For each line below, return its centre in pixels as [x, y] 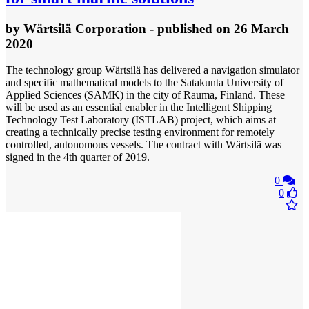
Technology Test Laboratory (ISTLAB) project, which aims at [141, 120]
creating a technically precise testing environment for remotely [140, 132]
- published [181, 28]
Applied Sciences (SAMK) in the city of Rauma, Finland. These [145, 95]
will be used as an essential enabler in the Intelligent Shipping [139, 108]
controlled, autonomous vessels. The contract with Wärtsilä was [143, 145]
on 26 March [252, 28]
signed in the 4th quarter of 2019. [78, 157]
